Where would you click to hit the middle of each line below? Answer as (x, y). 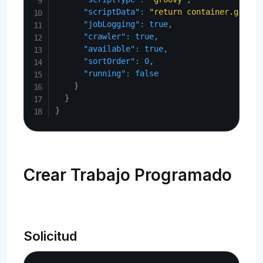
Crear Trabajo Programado (128, 175)
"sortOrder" (109, 61)
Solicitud (50, 236)
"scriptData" (112, 12)
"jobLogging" (112, 24)
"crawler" (105, 36)
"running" (105, 73)
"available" (109, 49)
